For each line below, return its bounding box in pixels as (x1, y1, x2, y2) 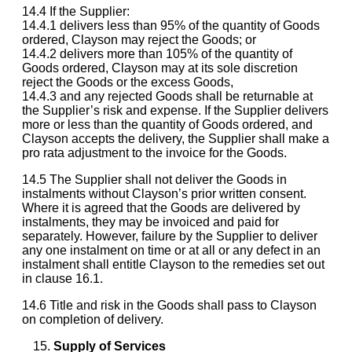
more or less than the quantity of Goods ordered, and (22, 117, 313, 131)
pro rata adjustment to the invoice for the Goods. (22, 145, 287, 159)
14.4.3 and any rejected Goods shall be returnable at (22, 89, 313, 103)
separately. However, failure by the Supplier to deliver (22, 229, 317, 243)
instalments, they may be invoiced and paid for (22, 214, 279, 229)
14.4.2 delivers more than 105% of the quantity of (22, 46, 292, 60)
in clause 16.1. (22, 271, 103, 285)
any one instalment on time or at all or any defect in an (22, 243, 321, 257)
